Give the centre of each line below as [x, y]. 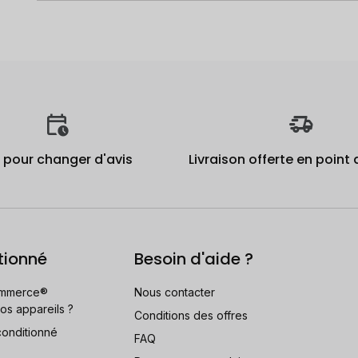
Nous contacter [175, 292]
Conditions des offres [191, 315]
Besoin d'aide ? [194, 259]
